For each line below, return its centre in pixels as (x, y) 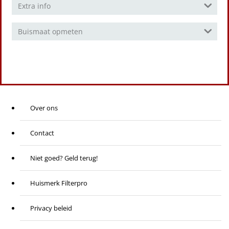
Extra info (34, 6)
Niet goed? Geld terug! (64, 158)
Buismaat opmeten (50, 31)
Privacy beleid (51, 208)
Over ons (44, 108)
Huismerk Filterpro (59, 183)
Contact (42, 133)
